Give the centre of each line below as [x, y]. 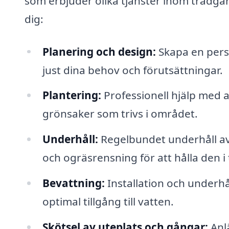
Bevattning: [73, 183]
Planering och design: [99, 51]
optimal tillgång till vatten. [108, 202]
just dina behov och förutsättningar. [132, 70]
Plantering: [72, 95]
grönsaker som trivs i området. [120, 114]
